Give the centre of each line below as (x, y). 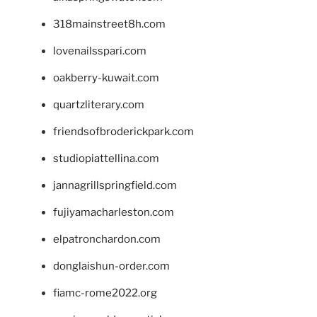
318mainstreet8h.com (109, 24)
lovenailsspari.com (100, 51)
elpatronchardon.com (107, 240)
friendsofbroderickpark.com (123, 132)
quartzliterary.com (99, 105)
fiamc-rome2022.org (105, 293)
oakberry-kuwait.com (106, 78)
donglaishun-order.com (111, 266)
